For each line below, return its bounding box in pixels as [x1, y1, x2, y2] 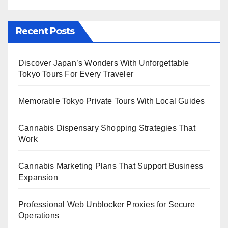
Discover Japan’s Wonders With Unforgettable [18, 58, 189, 67]
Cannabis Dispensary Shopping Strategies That [18, 123, 195, 132]
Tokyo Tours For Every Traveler [18, 69, 133, 78]
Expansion [18, 173, 58, 182]
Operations [18, 211, 59, 220]
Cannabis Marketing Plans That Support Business [18, 161, 204, 170]
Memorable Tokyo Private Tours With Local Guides [18, 96, 205, 105]
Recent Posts [16, 25, 75, 37]
